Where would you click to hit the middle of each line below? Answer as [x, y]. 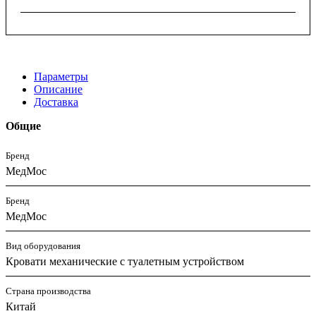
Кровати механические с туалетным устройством [125, 261]
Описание [58, 89]
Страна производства [48, 291]
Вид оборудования [43, 245]
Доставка [56, 102]
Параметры [61, 76]
